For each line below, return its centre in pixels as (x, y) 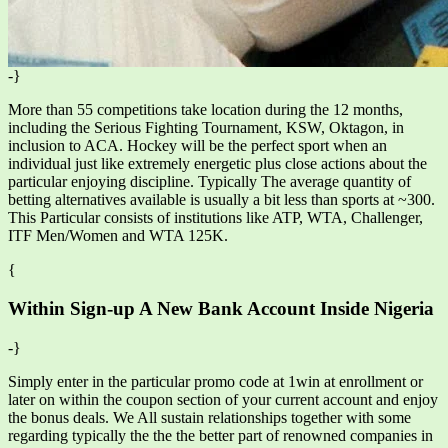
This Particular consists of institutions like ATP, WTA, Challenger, (215, 218)
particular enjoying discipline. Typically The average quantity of (209, 182)
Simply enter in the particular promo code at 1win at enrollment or (215, 381)
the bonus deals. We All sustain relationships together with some (209, 417)
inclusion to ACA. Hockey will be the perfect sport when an (197, 146)
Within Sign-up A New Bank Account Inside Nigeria (221, 309)
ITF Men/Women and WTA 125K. (118, 236)
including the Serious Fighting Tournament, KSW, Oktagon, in (206, 128)
